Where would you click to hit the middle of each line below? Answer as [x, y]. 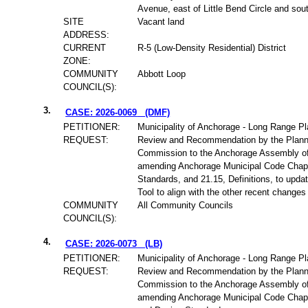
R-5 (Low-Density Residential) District [212, 48]
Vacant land [161, 22]
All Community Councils [186, 206]
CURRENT [85, 48]
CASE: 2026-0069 [101, 113]
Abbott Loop [162, 74]
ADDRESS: [87, 35]
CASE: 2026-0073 [101, 244]
